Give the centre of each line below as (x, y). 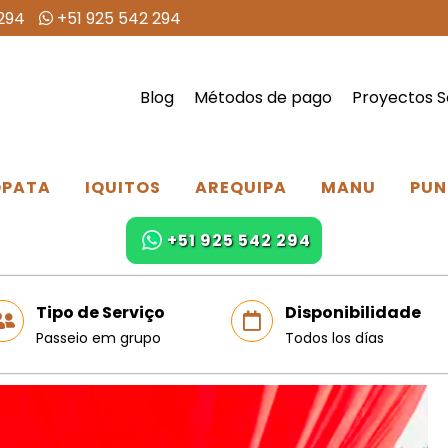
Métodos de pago (262, 97)
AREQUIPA (240, 188)
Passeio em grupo (98, 338)
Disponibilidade (353, 313)
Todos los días (334, 338)
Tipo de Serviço (100, 313)
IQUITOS (122, 188)
